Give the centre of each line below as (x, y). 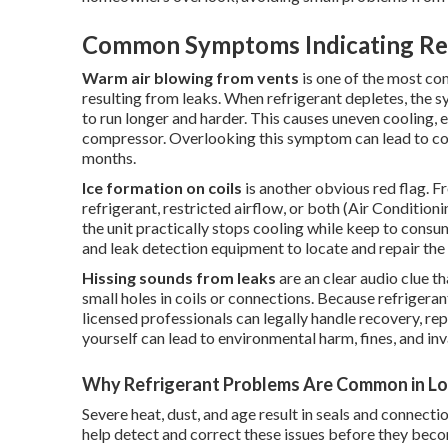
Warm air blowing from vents (190, 77)
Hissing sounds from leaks (179, 277)
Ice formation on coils (162, 187)
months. (109, 157)
